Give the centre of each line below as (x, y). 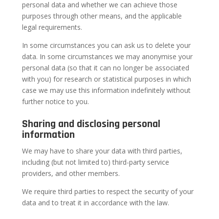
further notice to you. (55, 101)
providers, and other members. (71, 173)
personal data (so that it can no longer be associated (105, 68)
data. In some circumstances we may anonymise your (107, 56)
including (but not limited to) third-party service (95, 162)
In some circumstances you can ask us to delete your (106, 45)
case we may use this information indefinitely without (106, 90)
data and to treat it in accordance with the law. (95, 203)
